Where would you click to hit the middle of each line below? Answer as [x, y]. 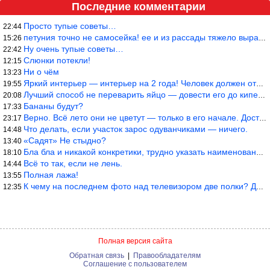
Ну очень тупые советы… [74, 49]
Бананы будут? [53, 106]
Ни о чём [41, 71]
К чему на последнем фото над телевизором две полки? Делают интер [140, 186]
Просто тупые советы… [70, 26]
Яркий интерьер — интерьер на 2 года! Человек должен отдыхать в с [140, 83]
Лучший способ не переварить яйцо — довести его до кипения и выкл [141, 94]
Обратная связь [97, 255]
